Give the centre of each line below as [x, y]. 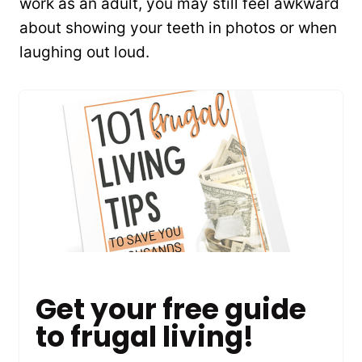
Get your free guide [171, 310]
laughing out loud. [84, 52]
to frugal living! [145, 337]
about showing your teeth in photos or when [178, 27]
